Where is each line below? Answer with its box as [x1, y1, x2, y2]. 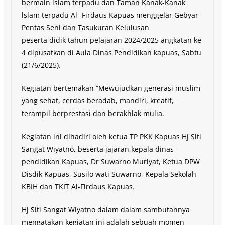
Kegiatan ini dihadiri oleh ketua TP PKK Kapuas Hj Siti [21, 131, 201, 141]
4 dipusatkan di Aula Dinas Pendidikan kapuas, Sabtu [21, 47, 201, 57]
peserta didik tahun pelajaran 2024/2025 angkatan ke [21, 35, 201, 45]
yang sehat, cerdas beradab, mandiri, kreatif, [21, 95, 174, 105]
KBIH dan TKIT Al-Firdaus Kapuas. [21, 181, 135, 191]
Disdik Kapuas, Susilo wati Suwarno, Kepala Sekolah [21, 169, 196, 179]
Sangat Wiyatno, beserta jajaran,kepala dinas [21, 144, 174, 154]
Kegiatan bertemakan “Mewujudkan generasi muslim [21, 83, 200, 93]
